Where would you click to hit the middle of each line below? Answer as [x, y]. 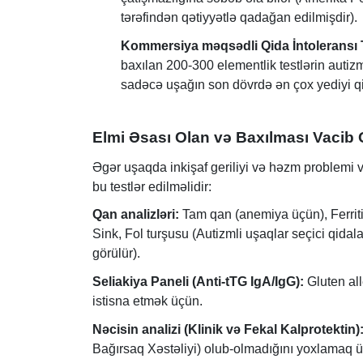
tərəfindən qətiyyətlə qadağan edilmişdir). [239, 18]
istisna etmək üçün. [147, 301]
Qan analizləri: [136, 215]
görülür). [116, 254]
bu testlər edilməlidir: [152, 186]
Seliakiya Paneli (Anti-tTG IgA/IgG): [198, 282]
